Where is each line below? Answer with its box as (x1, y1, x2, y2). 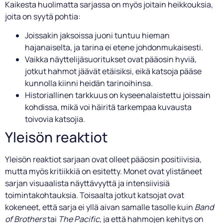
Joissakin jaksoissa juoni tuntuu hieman (25, 29, 170, 41)
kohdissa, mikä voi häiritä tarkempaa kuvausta (25, 101, 192, 112)
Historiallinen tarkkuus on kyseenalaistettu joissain (25, 89, 211, 101)
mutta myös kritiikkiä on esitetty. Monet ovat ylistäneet (5, 165, 202, 177)
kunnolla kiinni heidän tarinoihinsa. (25, 77, 153, 89)
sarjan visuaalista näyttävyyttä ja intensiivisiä (5, 177, 170, 189)
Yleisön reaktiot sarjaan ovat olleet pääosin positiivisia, (5, 153, 202, 165)
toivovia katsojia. (25, 113, 85, 124)
